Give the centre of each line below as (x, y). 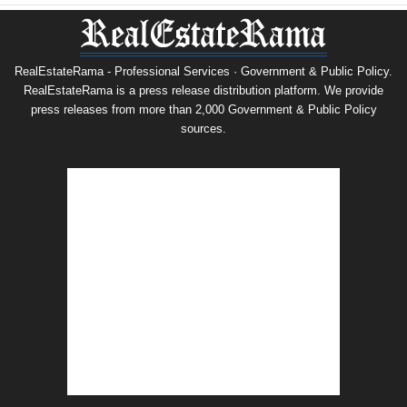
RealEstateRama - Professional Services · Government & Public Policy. (203, 72)
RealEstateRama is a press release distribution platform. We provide (203, 91)
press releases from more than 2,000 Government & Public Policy (203, 110)
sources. (203, 129)
